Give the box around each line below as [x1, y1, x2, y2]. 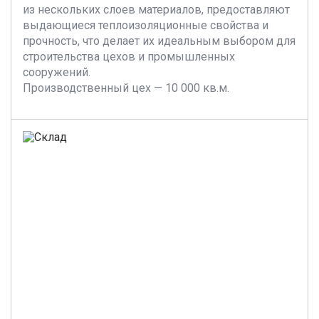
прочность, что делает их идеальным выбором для [23, 34, 296, 48]
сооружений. [23, 66, 90, 79]
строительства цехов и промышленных [23, 50, 235, 63]
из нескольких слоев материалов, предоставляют [23, 3, 290, 16]
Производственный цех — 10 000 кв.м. [23, 81, 229, 95]
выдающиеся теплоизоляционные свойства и [23, 19, 268, 32]
